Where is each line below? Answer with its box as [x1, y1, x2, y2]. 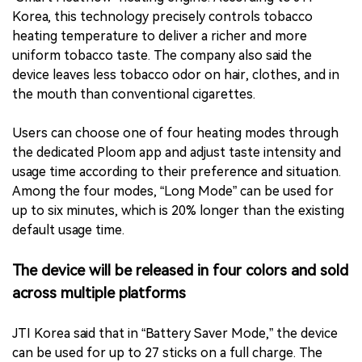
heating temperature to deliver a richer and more [12, 28, 307, 44]
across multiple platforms [12, 284, 186, 303]
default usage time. [12, 222, 124, 238]
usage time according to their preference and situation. [12, 164, 341, 180]
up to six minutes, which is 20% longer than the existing [12, 203, 344, 219]
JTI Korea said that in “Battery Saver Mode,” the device [12, 326, 338, 342]
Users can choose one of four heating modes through [12, 125, 339, 141]
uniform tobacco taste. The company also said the [12, 48, 312, 64]
